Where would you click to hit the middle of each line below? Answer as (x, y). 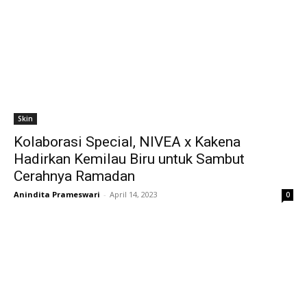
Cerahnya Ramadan (74, 176)
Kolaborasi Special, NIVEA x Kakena (127, 142)
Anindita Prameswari (57, 194)
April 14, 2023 (134, 194)
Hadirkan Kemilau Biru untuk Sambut (129, 159)
